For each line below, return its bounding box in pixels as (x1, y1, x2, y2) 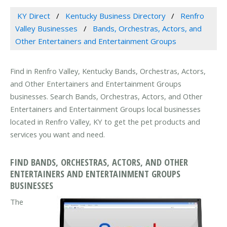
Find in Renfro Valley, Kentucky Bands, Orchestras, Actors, (10, 66, 206, 77)
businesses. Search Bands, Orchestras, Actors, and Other (10, 91, 203, 102)
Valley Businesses (15, 23, 78, 34)
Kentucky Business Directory (65, 11, 166, 21)
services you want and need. (10, 129, 105, 140)
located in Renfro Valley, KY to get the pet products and (10, 117, 200, 127)
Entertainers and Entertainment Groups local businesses (10, 104, 201, 115)
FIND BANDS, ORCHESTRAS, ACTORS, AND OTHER (10, 155, 188, 168)
